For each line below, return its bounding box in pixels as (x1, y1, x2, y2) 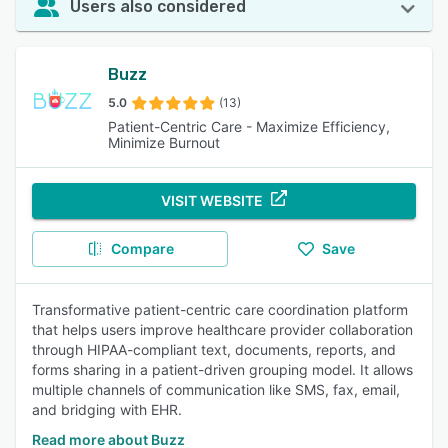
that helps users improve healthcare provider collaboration (32, 321, 413, 338)
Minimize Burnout (108, 134, 220, 151)
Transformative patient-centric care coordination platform (32, 301, 408, 318)
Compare (110, 240, 174, 257)
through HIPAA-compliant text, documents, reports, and (32, 341, 396, 358)
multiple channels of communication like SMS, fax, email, (32, 381, 400, 398)
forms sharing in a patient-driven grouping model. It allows (32, 361, 413, 378)
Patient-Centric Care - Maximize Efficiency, (108, 118, 390, 135)
